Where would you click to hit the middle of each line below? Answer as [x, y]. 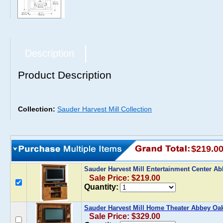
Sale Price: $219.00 [125, 178]
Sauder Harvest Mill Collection [105, 109]
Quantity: [101, 187]
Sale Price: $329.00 [125, 216]
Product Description [65, 75]
